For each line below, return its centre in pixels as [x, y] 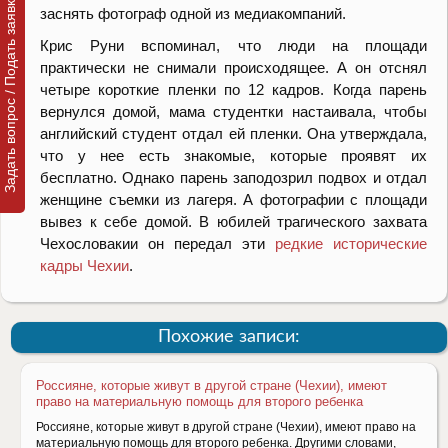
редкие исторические [346, 244]
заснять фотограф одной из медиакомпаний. [193, 14]
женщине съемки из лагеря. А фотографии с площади [233, 200]
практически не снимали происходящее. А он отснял [233, 68]
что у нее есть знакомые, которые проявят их [233, 156]
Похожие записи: [229, 337]
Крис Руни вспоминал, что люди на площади [233, 46]
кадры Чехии [84, 266]
